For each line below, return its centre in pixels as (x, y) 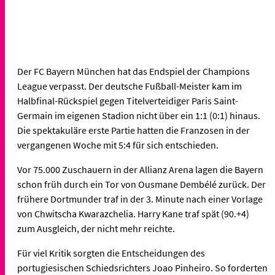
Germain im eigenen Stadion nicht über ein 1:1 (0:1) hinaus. (139, 116)
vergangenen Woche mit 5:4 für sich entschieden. (118, 145)
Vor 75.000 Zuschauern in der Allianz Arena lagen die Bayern (140, 170)
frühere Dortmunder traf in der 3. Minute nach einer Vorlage (140, 199)
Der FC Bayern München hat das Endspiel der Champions (134, 72)
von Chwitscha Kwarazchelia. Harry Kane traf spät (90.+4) (133, 214)
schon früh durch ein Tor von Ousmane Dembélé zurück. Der (141, 184)
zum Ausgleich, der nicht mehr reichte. (96, 229)
